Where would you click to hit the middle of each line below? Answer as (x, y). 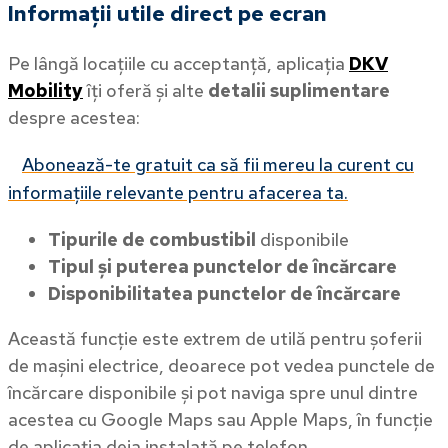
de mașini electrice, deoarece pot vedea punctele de (221, 365)
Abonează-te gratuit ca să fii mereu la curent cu (218, 164)
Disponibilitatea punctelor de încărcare (224, 293)
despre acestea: (74, 117)
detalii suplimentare (299, 90)
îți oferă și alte (145, 90)
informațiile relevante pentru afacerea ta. (178, 192)
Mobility (45, 90)
